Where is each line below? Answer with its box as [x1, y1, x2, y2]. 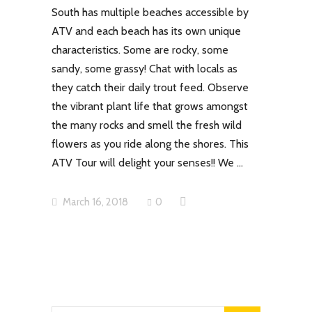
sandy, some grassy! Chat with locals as [52, 61, 237, 75]
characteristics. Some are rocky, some [52, 42, 228, 56]
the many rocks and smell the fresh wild [52, 118, 242, 132]
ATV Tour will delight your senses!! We [52, 155, 237, 169]
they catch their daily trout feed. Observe [52, 80, 249, 94]
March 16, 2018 [61, 195, 128, 208]
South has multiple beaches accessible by [52, 5, 249, 19]
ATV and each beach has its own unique [52, 24, 241, 38]
